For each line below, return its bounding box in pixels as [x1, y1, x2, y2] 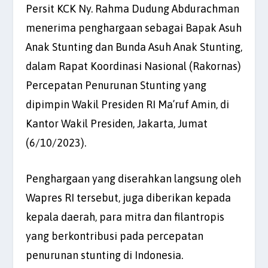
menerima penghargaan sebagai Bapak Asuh [25, 21, 242, 34]
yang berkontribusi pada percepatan [25, 230, 203, 243]
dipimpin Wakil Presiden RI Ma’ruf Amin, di [25, 98, 229, 111]
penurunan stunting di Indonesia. [25, 249, 183, 262]
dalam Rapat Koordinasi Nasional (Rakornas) [25, 59, 241, 72]
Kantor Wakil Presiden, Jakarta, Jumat [25, 117, 208, 130]
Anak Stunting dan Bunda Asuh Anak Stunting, [25, 40, 242, 53]
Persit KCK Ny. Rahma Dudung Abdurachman [25, 2, 239, 15]
